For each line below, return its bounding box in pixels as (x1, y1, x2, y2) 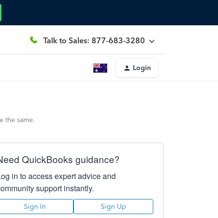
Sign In (24, 202, 46, 211)
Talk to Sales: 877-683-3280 (43, 36, 145, 45)
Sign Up (100, 202, 126, 211)
